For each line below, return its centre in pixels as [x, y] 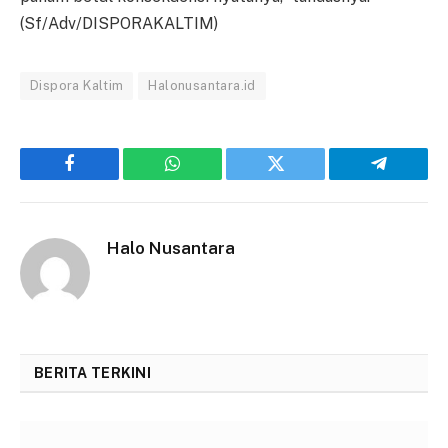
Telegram [411, 178]
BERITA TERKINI [92, 373]
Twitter [300, 178]
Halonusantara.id [202, 86]
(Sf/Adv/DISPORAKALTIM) [119, 24]
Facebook [103, 178]
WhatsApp [209, 178]
